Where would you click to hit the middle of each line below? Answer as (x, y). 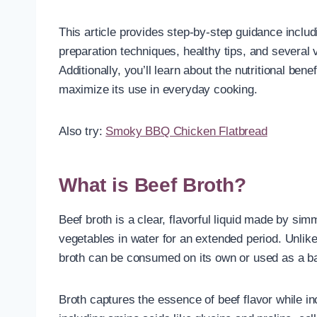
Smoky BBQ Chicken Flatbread (186, 131)
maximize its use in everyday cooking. (158, 89)
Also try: (82, 131)
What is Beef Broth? (152, 185)
